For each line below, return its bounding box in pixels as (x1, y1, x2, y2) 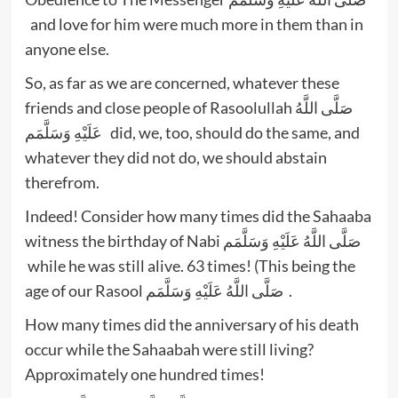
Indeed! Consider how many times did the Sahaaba (24, 205, 371, 226)
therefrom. (24, 171, 99, 192)
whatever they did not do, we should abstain (24, 147, 327, 167)
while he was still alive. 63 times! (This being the (24, 255, 355, 275)
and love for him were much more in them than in (24, 13, 363, 34)
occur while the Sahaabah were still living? (24, 338, 314, 359)
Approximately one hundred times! (24, 363, 265, 384)
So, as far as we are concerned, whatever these (24, 72, 339, 92)
